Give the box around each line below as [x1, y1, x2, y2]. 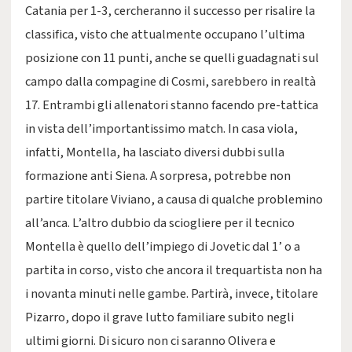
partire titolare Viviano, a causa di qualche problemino [25, 190, 323, 209]
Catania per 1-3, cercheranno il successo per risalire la [25, 2, 315, 20]
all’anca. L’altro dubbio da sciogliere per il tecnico [25, 214, 295, 233]
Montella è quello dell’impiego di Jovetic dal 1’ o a [25, 237, 300, 256]
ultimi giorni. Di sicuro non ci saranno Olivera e [25, 332, 276, 350]
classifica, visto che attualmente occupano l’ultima [25, 25, 305, 44]
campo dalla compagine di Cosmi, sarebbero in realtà [25, 72, 316, 91]
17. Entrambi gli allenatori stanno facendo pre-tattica [25, 96, 318, 115]
